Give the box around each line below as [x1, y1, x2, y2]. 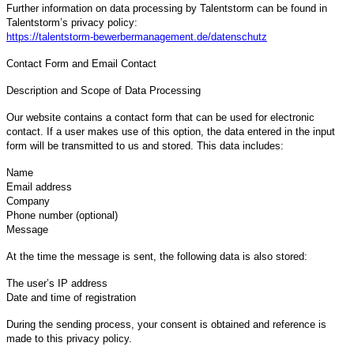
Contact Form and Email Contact [6, 57, 156, 70]
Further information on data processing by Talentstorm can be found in [6, 2, 327, 14]
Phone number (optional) [6, 209, 118, 221]
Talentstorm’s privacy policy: [6, 16, 137, 28]
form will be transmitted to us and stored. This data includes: [6, 139, 284, 152]
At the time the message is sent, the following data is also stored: [6, 250, 307, 262]
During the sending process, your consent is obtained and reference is [6, 318, 326, 330]
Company [6, 194, 50, 207]
